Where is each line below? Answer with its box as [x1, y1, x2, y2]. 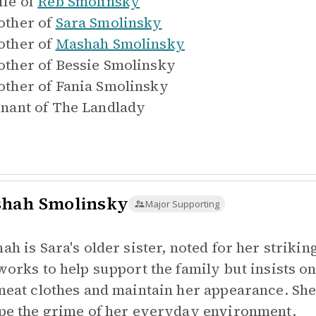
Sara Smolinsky [55, 13, 162, 32]
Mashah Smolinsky [55, 34, 185, 54]
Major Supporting [145, 197, 219, 210]
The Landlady [51, 97, 146, 117]
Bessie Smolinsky [55, 55, 176, 75]
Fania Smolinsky [55, 76, 169, 96]
